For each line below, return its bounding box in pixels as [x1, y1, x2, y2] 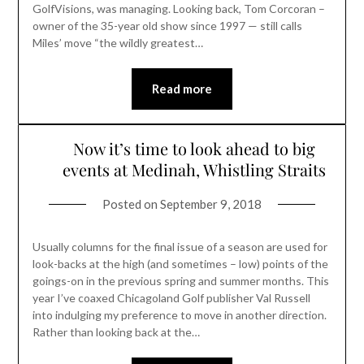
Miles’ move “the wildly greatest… [32, 36, 203, 50]
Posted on [102, 196, 160, 211]
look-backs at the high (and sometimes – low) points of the [32, 256, 328, 271]
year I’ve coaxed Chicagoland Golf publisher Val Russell [32, 290, 310, 305]
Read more [152, 81, 212, 97]
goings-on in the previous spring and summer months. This [32, 273, 329, 288]
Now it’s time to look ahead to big [73, 136, 315, 159]
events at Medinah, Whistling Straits [63, 158, 326, 180]
